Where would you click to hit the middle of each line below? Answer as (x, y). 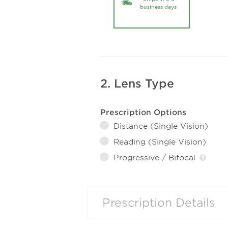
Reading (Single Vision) (160, 141)
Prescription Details (159, 203)
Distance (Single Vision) (161, 126)
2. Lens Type (137, 83)
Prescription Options (143, 112)
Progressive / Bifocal (156, 157)
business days (158, 7)
